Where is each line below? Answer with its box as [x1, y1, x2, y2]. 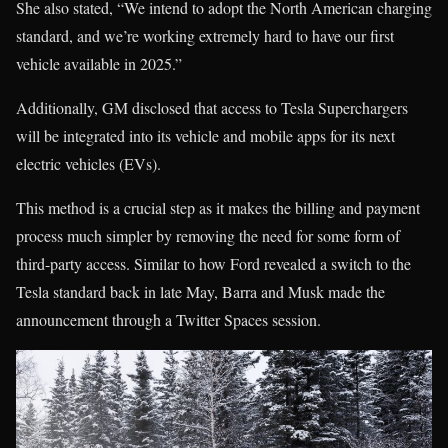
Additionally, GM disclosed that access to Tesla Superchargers [16, 96, 408, 118]
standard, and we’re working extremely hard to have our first [16, 24, 394, 46]
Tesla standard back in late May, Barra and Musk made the [16, 280, 385, 302]
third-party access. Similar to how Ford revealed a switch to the [16, 252, 411, 274]
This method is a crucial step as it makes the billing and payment [16, 196, 420, 218]
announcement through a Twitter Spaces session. [16, 308, 321, 330]
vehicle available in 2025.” [16, 52, 187, 74]
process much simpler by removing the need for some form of [16, 224, 400, 246]
